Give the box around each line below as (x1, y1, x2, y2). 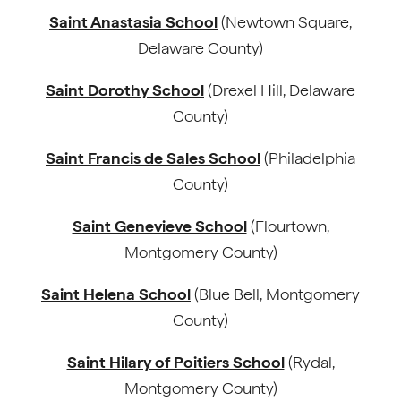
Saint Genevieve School (72, 217, 247, 235)
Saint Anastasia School (49, 13, 218, 31)
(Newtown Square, (218, 13, 352, 31)
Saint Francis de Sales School (46, 149, 260, 167)
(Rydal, (284, 353, 335, 371)
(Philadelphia (260, 149, 355, 167)
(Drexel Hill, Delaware (204, 81, 355, 99)
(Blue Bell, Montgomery (191, 285, 360, 303)
